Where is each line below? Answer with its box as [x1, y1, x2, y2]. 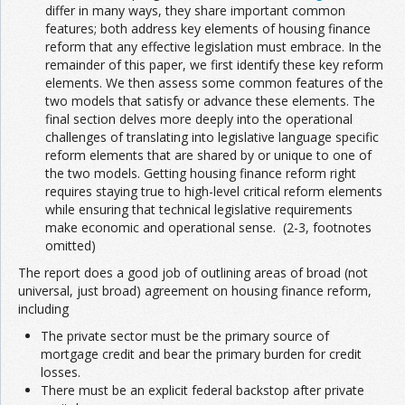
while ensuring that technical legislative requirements [45, 201, 353, 219]
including [18, 300, 69, 318]
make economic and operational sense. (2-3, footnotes [45, 219, 372, 237]
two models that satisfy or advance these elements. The [45, 92, 375, 110]
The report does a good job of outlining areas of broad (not [18, 264, 368, 282]
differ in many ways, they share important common [45, 2, 345, 20]
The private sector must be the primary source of [41, 327, 329, 345]
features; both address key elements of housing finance [45, 20, 371, 38]
